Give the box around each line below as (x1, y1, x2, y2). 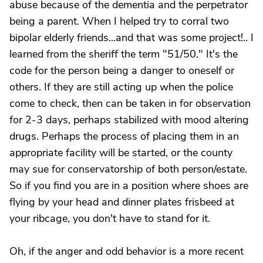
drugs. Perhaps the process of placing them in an (9, 129, 239, 143)
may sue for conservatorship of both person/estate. (9, 162, 247, 176)
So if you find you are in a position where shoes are (9, 178, 248, 193)
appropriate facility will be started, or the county (9, 146, 232, 160)
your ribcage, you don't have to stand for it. (9, 211, 210, 225)
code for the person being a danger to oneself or (9, 63, 234, 77)
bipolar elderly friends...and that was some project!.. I (9, 31, 254, 45)
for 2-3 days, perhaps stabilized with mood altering (9, 113, 249, 127)
